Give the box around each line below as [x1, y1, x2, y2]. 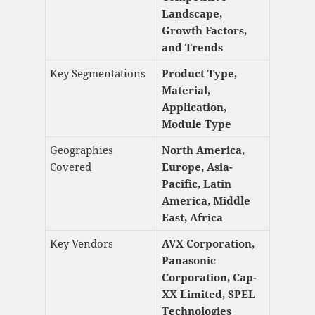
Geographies [49, 143, 113, 157]
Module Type [161, 117, 231, 131]
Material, [161, 83, 210, 98]
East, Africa [161, 210, 223, 225]
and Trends [161, 40, 223, 55]
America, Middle [161, 193, 250, 208]
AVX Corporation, [161, 236, 255, 251]
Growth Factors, [161, 23, 247, 38]
